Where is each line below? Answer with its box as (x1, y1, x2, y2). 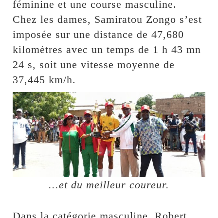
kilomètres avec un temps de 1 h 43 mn (13, 43, 201, 55)
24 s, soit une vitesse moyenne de (13, 58, 175, 71)
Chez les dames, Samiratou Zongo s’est (13, 13, 202, 25)
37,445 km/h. (13, 73, 76, 86)
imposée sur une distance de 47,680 (13, 28, 184, 40)
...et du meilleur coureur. (49, 178, 169, 191)
